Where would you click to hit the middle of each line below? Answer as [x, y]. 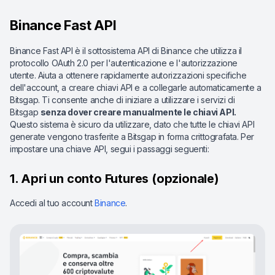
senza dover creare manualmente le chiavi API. [138, 112]
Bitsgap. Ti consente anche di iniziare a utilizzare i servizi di [122, 100]
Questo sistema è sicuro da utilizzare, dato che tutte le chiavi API [132, 124]
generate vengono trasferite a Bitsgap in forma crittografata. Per [132, 137]
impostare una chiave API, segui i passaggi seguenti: [110, 149]
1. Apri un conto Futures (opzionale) [114, 179]
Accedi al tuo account [52, 203]
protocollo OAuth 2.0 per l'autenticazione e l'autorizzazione [124, 63]
